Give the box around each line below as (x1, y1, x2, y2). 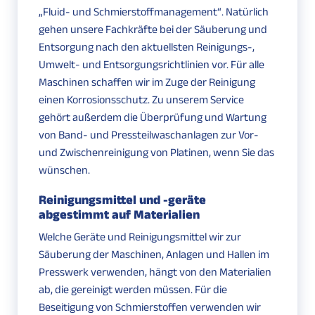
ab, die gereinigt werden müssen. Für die (39, 283, 227, 296)
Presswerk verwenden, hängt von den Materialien (39, 266, 271, 278)
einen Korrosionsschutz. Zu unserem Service (39, 94, 244, 106)
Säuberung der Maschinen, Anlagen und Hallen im (39, 248, 269, 261)
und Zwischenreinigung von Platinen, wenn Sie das (39, 146, 274, 159)
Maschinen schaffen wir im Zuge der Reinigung (39, 76, 255, 89)
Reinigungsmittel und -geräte (39, 193, 206, 207)
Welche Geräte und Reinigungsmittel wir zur (39, 231, 241, 243)
